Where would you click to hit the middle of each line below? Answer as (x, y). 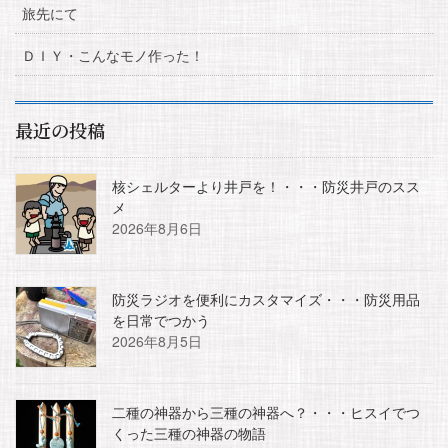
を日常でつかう (161, 319)
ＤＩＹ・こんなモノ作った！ (113, 54)
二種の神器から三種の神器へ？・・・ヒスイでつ (266, 411)
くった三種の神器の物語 (189, 432)
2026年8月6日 (157, 227)
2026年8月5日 (157, 340)
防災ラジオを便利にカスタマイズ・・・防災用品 (266, 298)
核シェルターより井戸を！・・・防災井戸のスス (266, 185)
